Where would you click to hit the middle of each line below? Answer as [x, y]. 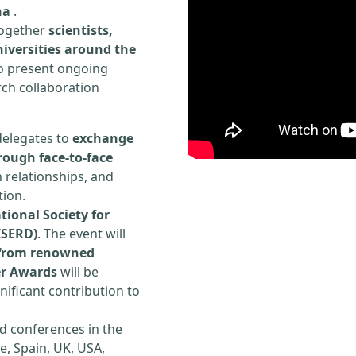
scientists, [81, 30]
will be [78, 272]
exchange [103, 138]
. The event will [81, 234]
